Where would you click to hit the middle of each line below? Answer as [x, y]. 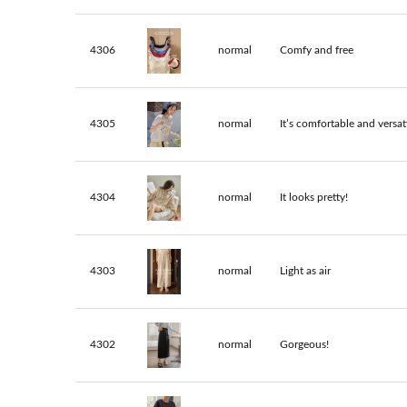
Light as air [305, 271]
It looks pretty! [314, 198]
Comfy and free [317, 50]
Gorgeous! [304, 345]
